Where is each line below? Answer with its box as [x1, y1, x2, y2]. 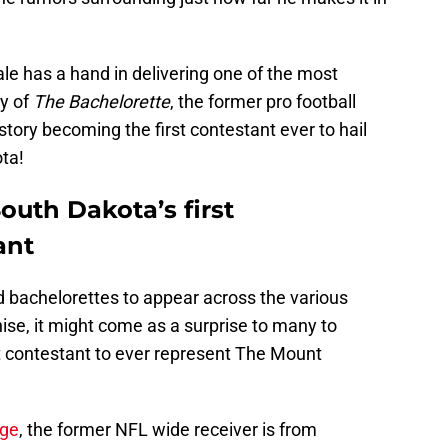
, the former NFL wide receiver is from [19, 419, 317, 441]
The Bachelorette [33, 91, 170, 113]
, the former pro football [170, 91, 356, 113]
